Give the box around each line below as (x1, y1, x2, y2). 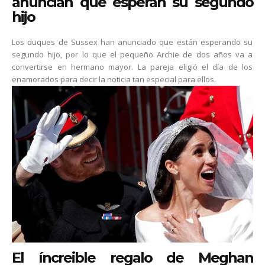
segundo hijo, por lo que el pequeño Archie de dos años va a (12, 49, 253, 60)
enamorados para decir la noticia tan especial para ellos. (12, 74, 216, 85)
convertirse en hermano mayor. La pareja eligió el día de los (12, 62, 253, 73)
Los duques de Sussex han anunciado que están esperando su (12, 37, 253, 48)
